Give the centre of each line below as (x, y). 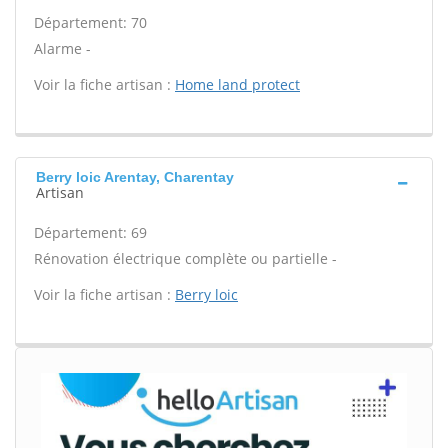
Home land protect (237, 84)
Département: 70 (90, 22)
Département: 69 (90, 232)
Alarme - (62, 48)
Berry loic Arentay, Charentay (135, 177)
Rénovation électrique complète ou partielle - (185, 258)
